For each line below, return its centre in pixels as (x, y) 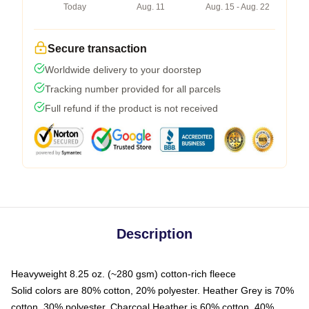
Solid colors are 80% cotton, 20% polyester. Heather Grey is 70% (152, 291)
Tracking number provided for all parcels (133, 89)
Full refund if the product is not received (131, 109)
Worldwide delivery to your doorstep (123, 70)
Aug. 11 (151, 7)
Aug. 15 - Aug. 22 (238, 7)
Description (154, 234)
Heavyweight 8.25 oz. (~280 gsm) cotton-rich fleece (123, 274)
